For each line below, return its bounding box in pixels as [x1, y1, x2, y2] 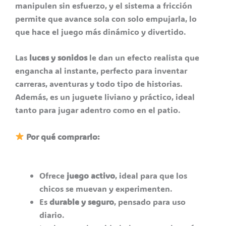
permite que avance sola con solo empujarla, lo [15, 13, 197, 24]
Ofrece [39, 170, 67, 181]
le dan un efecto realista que [87, 52, 199, 63]
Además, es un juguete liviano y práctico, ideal [15, 91, 195, 102]
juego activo [67, 170, 115, 181]
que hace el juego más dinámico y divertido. [15, 26, 186, 37]
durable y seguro [49, 196, 114, 207]
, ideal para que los [115, 170, 187, 181]
